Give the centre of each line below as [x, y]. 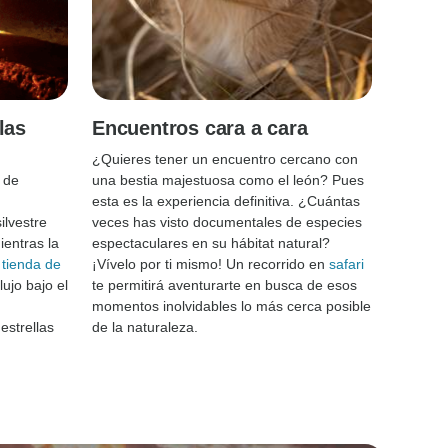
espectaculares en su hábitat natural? [211, 242]
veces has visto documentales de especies [227, 221]
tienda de [31, 263]
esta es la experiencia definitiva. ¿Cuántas [226, 200]
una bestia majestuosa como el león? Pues [228, 179]
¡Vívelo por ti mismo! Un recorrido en [210, 263]
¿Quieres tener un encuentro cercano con [225, 158]
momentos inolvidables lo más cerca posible [231, 305]
